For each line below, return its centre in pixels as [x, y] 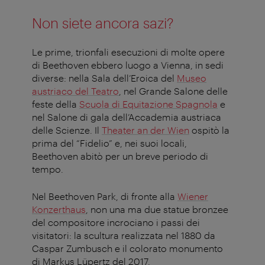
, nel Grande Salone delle [173, 91]
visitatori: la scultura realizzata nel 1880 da [124, 235]
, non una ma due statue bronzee [157, 209]
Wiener [193, 196]
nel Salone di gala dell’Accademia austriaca [127, 117]
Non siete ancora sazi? [103, 23]
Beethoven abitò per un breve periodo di [120, 156]
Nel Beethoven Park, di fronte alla [105, 196]
